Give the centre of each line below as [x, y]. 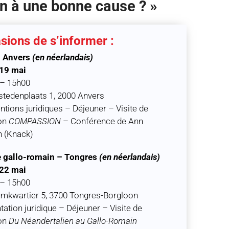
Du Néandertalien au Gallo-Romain [73, 221]
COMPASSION [35, 121]
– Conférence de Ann [102, 121]
